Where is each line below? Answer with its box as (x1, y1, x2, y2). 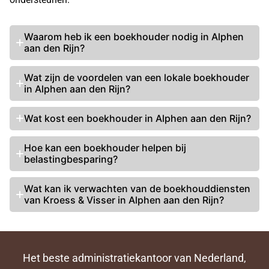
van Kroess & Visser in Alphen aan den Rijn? (24, 194, 224, 207)
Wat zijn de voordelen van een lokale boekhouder (24, 71, 249, 84)
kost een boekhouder (44, 112, 142, 125)
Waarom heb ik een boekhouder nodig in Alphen (24, 31, 244, 43)
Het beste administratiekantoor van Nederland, (23, 252, 246, 265)
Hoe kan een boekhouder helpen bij (24, 142, 186, 154)
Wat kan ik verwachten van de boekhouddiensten (24, 183, 250, 195)
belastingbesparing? (24, 153, 118, 166)
